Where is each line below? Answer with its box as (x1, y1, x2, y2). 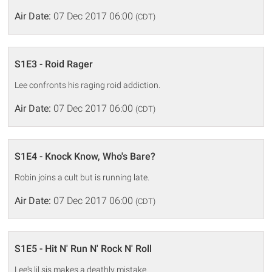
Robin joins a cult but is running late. (15, 172, 150, 183)
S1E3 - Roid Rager (15, 58, 93, 70)
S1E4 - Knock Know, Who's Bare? (15, 151, 156, 163)
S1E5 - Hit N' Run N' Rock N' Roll (15, 243, 152, 255)
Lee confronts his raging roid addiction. (15, 80, 161, 90)
